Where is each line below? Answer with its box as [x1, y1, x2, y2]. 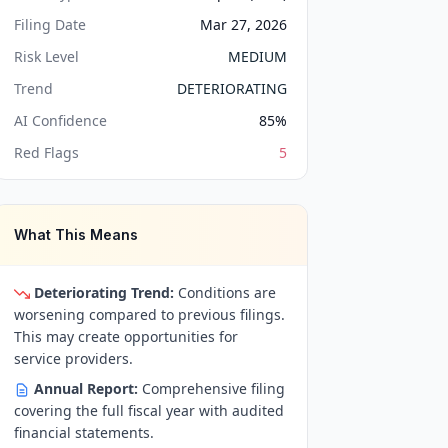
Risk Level [14, 47, 80, 66]
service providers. [14, 349, 134, 368]
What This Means [14, 226, 139, 243]
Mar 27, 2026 [199, 15, 287, 34]
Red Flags [14, 143, 80, 162]
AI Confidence [14, 111, 108, 130]
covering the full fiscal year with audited [14, 401, 285, 420]
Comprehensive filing [138, 379, 286, 398]
